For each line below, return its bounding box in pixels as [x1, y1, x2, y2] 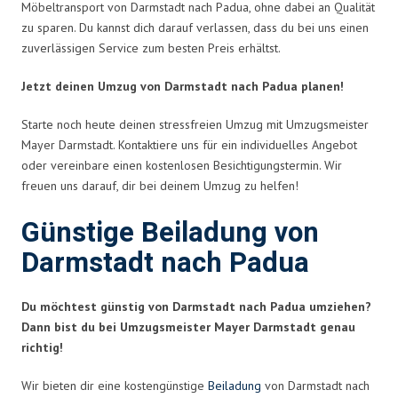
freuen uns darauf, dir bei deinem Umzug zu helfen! [21, 177, 298, 194]
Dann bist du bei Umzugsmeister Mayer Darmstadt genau [21, 318, 355, 335]
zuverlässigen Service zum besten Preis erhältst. [21, 39, 281, 56]
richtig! [21, 338, 63, 355]
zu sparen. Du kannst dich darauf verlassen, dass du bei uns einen [21, 19, 369, 36]
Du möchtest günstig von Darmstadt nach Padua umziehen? [21, 298, 371, 314]
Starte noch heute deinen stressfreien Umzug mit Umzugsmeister [21, 115, 369, 132]
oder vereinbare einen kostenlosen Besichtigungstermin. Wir [21, 156, 342, 173]
